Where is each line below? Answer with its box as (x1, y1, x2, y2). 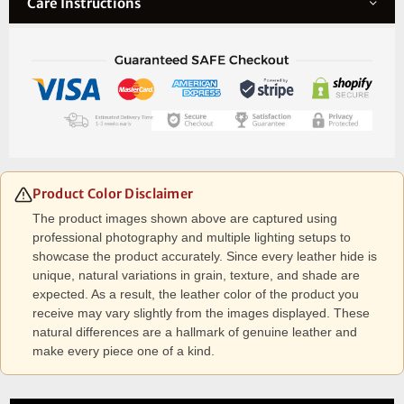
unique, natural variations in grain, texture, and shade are (32, 268, 361, 282)
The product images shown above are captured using (32, 211, 338, 225)
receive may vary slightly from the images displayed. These (32, 306, 371, 320)
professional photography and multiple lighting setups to (32, 230, 352, 244)
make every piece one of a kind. (32, 344, 216, 358)
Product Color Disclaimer (32, 185, 194, 202)
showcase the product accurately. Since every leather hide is (32, 249, 378, 263)
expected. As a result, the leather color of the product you (32, 287, 360, 301)
